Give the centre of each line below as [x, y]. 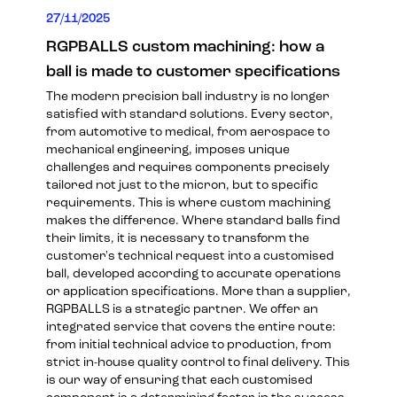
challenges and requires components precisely [188, 167]
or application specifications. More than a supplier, [198, 292]
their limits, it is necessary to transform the [178, 238]
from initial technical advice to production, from [189, 345]
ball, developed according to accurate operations [194, 274]
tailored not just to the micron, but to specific [182, 185]
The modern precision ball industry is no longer [188, 97]
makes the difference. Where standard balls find [193, 221]
